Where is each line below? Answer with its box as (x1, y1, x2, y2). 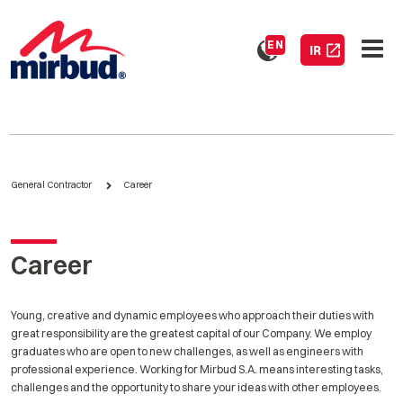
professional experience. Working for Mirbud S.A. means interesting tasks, (11, 363, 383, 377)
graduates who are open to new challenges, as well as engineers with (11, 345, 363, 359)
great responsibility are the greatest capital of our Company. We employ (11, 327, 372, 341)
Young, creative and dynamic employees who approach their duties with (11, 309, 374, 323)
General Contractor (11, 178, 92, 191)
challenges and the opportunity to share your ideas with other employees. (11, 381, 381, 395)
